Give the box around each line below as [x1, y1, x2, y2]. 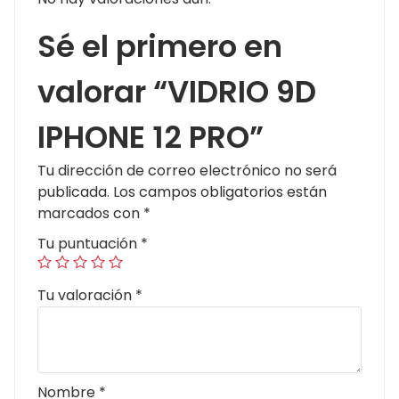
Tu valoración [37, 285, 135, 306]
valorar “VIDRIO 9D [37, 70, 316, 114]
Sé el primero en [37, 25, 282, 69]
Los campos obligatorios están [113, 182, 327, 203]
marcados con [37, 203, 143, 224]
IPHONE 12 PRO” [37, 116, 264, 159]
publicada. [37, 182, 110, 203]
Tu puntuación [37, 233, 141, 255]
